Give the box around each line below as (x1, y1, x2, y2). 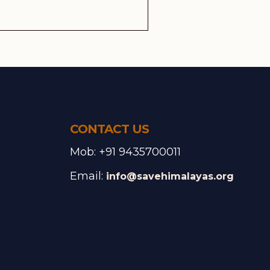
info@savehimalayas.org (105, 170, 234, 182)
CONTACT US (69, 121, 149, 136)
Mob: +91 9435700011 (69, 145, 181, 159)
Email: (69, 169, 106, 183)
